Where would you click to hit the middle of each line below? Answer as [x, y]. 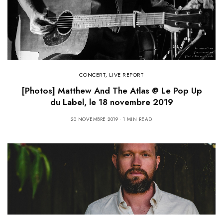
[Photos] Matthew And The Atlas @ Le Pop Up [111, 90]
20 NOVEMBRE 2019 [95, 119]
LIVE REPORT [126, 74]
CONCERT [93, 74]
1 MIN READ [137, 119]
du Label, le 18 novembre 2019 [111, 102]
